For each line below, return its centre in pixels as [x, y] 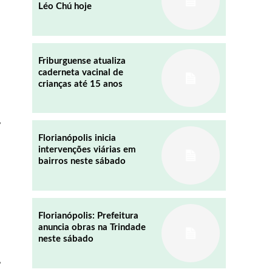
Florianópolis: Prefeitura [88, 216]
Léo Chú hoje [65, 6]
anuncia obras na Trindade [92, 228]
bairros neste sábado [82, 161]
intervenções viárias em [87, 150]
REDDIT [48, 53]
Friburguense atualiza [82, 61]
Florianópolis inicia [77, 138]
